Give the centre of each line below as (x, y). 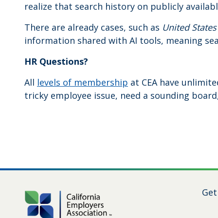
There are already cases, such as (93, 27)
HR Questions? (56, 61)
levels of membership (82, 82)
